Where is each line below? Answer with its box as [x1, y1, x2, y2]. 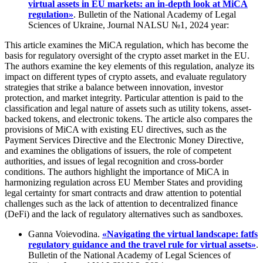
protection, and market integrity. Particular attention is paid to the [5, 93, 243, 103]
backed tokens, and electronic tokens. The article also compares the [5, 114, 252, 124]
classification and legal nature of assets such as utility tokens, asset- [5, 103, 251, 114]
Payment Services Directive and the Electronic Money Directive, [5, 135, 244, 146]
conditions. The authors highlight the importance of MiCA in [5, 167, 229, 177]
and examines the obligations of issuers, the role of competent [5, 146, 231, 156]
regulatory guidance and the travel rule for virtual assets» [28, 240, 256, 250]
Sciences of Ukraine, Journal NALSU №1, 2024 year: [28, 20, 229, 31]
